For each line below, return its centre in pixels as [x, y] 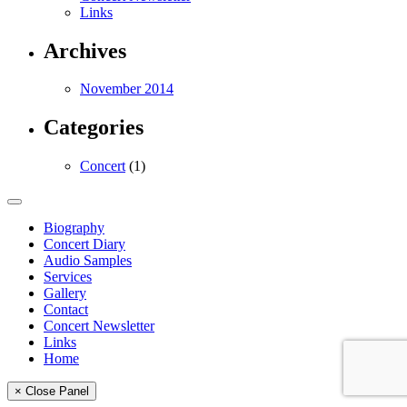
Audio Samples [88, 261]
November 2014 [127, 89]
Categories [94, 128]
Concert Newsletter [99, 326]
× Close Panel [52, 392]
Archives [85, 50]
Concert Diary [84, 244]
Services [68, 277]
